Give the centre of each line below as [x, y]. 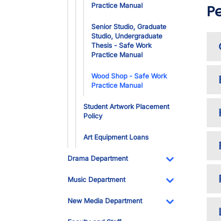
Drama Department [98, 158]
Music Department [96, 180]
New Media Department [105, 201]
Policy [93, 116]
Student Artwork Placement [126, 107]
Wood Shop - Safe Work [129, 76]
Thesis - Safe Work [121, 45]
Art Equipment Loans [116, 137]
